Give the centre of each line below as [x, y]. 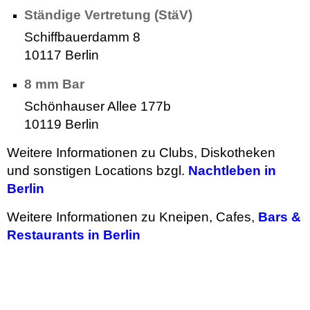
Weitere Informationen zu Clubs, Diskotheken [141, 152]
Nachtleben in [232, 170]
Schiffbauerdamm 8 [82, 37]
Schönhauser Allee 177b [98, 106]
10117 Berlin [62, 55]
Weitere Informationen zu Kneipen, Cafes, [133, 217]
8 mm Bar [54, 84]
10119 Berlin [62, 124]
